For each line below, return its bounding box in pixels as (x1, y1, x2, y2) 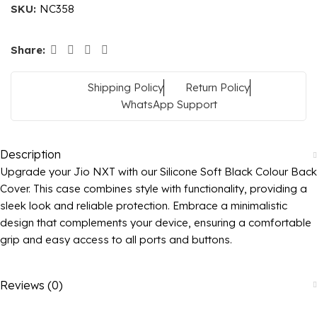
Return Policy (185, 80, 250, 94)
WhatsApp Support (121, 97, 217, 111)
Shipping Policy (88, 80, 163, 94)
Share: (11, 42, 45, 57)
